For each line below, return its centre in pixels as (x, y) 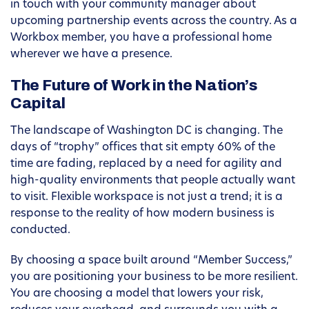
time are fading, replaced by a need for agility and (146, 165)
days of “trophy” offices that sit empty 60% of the (143, 148)
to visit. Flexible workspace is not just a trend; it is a (147, 198)
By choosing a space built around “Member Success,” (151, 261)
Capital (38, 104)
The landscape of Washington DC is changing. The (147, 131)
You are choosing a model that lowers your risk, (137, 294)
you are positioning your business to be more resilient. (154, 278)
